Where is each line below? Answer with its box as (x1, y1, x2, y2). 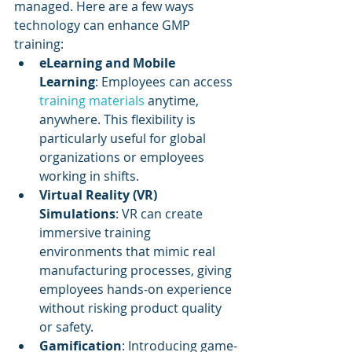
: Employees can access (95, 73, 236, 90)
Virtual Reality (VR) (39, 186, 160, 203)
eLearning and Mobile (39, 54, 178, 71)
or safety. (39, 318, 93, 335)
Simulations (39, 205, 115, 222)
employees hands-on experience (39, 280, 235, 298)
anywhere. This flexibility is (39, 111, 199, 128)
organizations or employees (39, 148, 207, 166)
